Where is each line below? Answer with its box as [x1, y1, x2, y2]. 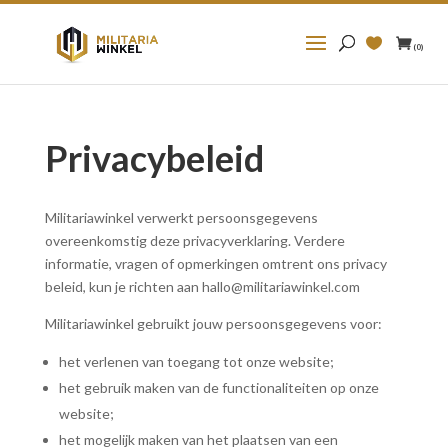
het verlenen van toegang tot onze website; [58, 353, 334, 370]
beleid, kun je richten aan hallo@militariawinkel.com [44, 278, 360, 295]
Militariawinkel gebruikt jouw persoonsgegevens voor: [44, 315, 382, 332]
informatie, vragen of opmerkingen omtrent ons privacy [44, 255, 387, 272]
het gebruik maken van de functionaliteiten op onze [58, 379, 379, 396]
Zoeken [84, 2, 133, 19]
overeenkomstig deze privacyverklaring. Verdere [44, 232, 345, 249]
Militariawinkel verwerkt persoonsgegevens [44, 209, 318, 226]
